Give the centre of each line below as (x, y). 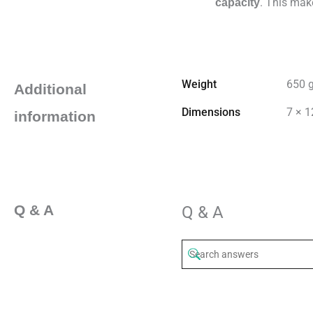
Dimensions (211, 112)
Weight (199, 84)
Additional (50, 89)
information (55, 116)
